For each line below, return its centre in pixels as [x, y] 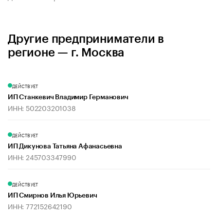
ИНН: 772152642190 [40, 206]
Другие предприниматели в [86, 39]
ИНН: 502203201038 [42, 108]
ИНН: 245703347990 [42, 157]
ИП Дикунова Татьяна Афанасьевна [65, 147]
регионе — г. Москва [66, 53]
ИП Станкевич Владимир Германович [68, 98]
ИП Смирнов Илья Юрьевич [53, 196]
